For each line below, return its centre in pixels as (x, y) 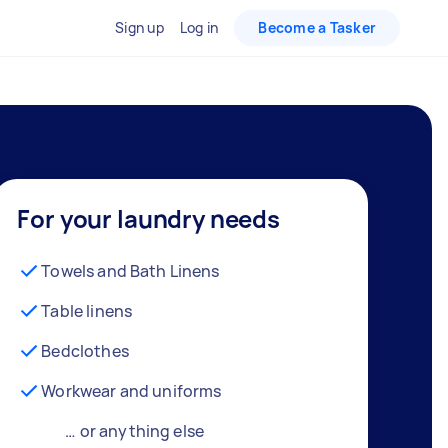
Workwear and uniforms (131, 390)
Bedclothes (85, 350)
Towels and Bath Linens (130, 270)
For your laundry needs (149, 218)
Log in (199, 27)
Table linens (87, 310)
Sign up (139, 27)
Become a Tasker (317, 27)
